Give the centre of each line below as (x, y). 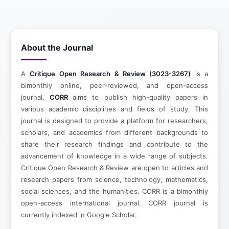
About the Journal (57, 48)
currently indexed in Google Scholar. (79, 215)
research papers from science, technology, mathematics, (114, 179)
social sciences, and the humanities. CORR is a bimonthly (114, 191)
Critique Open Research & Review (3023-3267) (110, 74)
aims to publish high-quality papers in (141, 97)
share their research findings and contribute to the (114, 144)
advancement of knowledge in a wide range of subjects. (114, 156)
